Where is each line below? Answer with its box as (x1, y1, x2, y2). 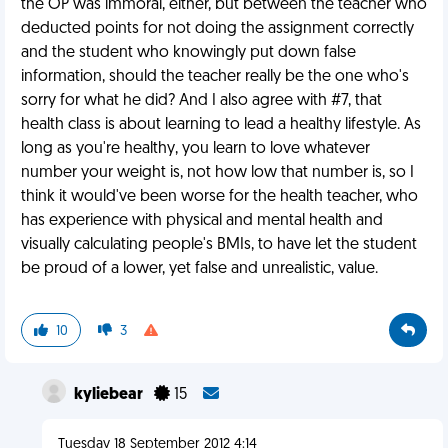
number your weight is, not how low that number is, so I (21, 165, 414, 181)
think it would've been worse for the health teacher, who (21, 189, 418, 205)
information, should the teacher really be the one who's (21, 69, 409, 85)
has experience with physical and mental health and (21, 213, 383, 229)
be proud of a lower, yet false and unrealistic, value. (21, 261, 378, 277)
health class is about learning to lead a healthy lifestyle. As (21, 117, 421, 133)
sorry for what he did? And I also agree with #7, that (21, 93, 382, 109)
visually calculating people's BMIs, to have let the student (21, 237, 417, 253)
